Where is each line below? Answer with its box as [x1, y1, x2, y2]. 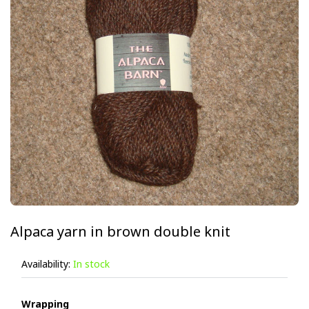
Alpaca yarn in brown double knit [10, 222, 230, 241]
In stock [73, 257, 110, 270]
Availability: [21, 257, 70, 270]
